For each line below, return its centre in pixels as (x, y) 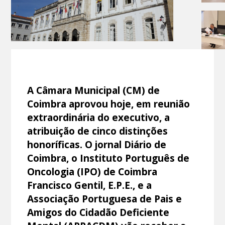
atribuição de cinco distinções (98, 131)
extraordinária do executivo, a (99, 117)
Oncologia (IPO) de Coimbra (92, 171)
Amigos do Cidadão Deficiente (98, 212)
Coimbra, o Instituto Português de (108, 158)
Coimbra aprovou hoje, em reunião (109, 103)
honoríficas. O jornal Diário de (97, 144)
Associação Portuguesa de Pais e (105, 198)
